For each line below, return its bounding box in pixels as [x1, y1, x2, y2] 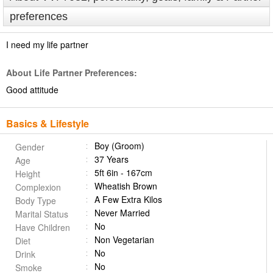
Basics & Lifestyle [6, 116, 89, 130]
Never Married [94, 207, 150, 219]
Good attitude [6, 83, 58, 96]
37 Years [94, 153, 129, 165]
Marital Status [15, 208, 68, 220]
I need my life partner [6, 38, 88, 51]
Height [15, 168, 40, 180]
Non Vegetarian [94, 233, 154, 246]
